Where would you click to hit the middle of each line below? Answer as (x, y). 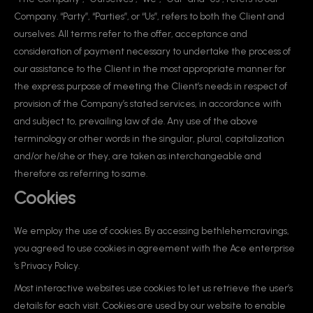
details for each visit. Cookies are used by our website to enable (150, 305)
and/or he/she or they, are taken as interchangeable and (138, 156)
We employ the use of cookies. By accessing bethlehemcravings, (152, 230)
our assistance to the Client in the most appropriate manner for (150, 68)
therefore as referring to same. (81, 173)
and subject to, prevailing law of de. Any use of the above (136, 121)
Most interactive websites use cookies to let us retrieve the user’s (153, 287)
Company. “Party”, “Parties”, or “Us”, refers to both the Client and (149, 16)
